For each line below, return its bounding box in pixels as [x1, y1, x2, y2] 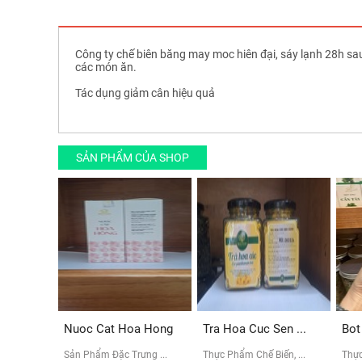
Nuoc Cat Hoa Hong [64, 321, 173, 336]
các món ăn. [75, 60, 139, 74]
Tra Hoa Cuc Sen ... [203, 321, 306, 336]
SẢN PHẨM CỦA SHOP [76, 150, 189, 164]
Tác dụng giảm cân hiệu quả [75, 86, 215, 99]
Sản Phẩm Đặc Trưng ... [64, 348, 167, 360]
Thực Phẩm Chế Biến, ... [203, 348, 305, 360]
